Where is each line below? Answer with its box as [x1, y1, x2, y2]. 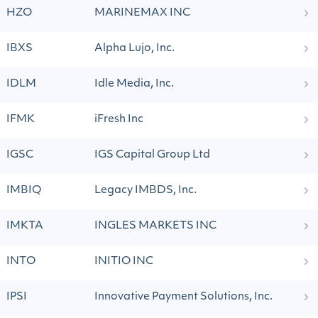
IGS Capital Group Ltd [94, 150, 210, 160]
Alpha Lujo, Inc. [94, 43, 175, 54]
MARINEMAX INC [94, 8, 190, 18]
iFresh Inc [94, 114, 143, 125]
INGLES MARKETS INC [94, 221, 216, 231]
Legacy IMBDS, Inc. [94, 185, 197, 196]
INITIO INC [94, 256, 153, 267]
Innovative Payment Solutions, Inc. [94, 292, 273, 302]
